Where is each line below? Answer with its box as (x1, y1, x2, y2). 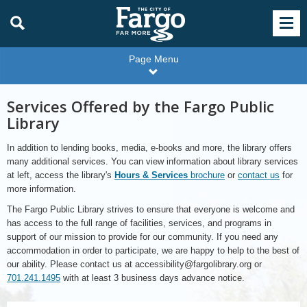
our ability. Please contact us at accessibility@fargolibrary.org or (7, 259, 262, 269)
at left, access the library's (7, 170, 114, 180)
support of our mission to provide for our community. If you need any (7, 232, 278, 242)
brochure (188, 170, 225, 180)
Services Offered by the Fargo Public (7, 96, 274, 116)
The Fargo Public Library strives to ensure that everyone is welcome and (7, 204, 295, 214)
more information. (7, 184, 76, 194)
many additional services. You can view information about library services (7, 156, 298, 167)
